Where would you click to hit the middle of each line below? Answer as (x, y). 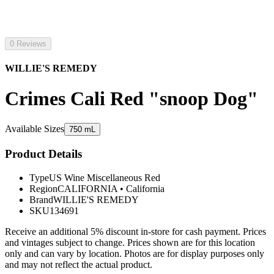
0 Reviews (28, 44)
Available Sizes (35, 129)
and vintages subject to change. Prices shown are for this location (130, 242)
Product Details (43, 154)
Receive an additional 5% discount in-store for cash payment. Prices (135, 231)
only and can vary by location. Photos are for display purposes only (135, 253)
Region (43, 188)
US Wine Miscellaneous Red (105, 177)
